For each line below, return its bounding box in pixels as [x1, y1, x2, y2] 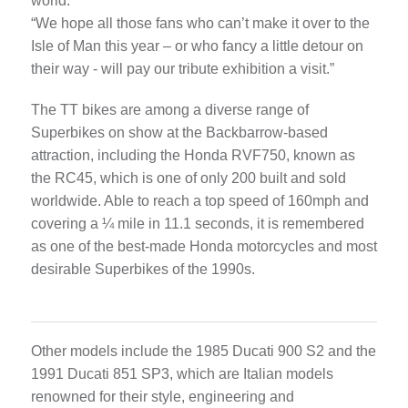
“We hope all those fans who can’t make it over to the [30, 15, 370, 32]
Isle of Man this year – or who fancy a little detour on [30, 38, 363, 55]
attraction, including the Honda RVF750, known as [30, 148, 355, 164]
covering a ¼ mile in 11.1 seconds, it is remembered [30, 216, 364, 232]
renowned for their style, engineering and [30, 389, 294, 405]
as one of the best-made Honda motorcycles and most [30, 239, 377, 255]
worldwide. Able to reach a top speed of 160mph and [30, 193, 369, 209]
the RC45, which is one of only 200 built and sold [30, 170, 346, 187]
